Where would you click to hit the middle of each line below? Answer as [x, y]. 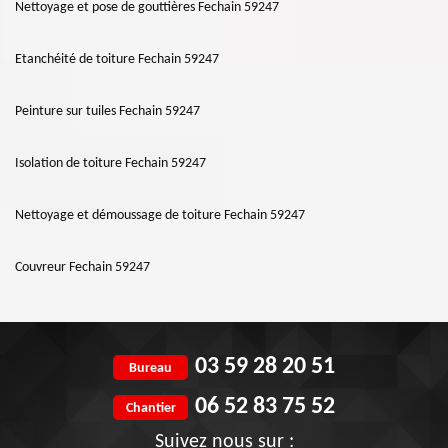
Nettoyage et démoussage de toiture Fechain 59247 [160, 216]
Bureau [150, 368]
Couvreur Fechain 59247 [82, 268]
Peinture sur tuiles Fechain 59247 [107, 112]
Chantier [150, 408]
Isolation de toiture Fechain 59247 [110, 164]
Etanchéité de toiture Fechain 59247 [117, 60]
